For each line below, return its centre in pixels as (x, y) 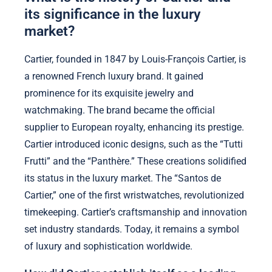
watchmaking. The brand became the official (120, 110)
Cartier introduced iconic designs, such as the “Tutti (134, 144)
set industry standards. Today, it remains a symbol (132, 229)
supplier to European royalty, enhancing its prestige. (134, 127)
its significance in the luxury (112, 14)
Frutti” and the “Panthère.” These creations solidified (135, 161)
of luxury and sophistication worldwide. (108, 246)
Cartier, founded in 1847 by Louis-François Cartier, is (135, 59)
